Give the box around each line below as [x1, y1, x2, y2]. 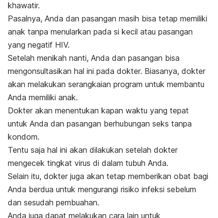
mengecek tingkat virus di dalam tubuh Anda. [8, 158, 168, 168]
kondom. [8, 131, 39, 142]
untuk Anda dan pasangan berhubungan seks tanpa [8, 118, 192, 128]
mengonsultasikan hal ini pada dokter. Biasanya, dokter [8, 66, 205, 76]
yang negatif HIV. [8, 39, 70, 50]
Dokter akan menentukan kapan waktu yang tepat [8, 105, 189, 115]
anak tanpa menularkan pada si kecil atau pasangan [8, 26, 193, 36]
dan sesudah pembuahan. [8, 197, 99, 207]
